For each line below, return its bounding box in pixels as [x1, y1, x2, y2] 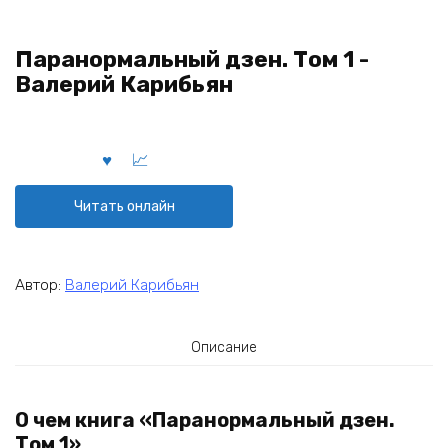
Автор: [15, 275, 65, 294]
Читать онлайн [73, 197, 175, 215]
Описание [191, 338, 257, 356]
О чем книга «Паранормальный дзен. [15, 408, 395, 433]
